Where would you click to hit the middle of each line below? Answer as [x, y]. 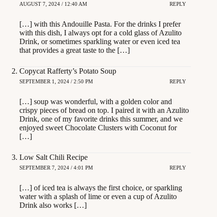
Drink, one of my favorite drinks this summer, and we [101, 119]
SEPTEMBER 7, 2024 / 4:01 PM [56, 168]
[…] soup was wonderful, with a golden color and [96, 101]
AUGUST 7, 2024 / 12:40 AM [53, 4]
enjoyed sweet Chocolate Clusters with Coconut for [98, 127]
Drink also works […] [53, 205]
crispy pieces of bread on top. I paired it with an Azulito [104, 110]
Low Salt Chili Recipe [54, 157]
